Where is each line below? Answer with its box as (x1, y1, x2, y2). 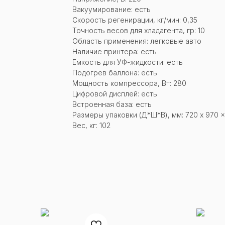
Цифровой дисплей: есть (72, 89, 157, 98)
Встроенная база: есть (72, 99, 152, 108)
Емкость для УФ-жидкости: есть (72, 57, 183, 66)
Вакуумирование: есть (72, 5, 151, 14)
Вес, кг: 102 (72, 121, 110, 130)
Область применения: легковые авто (72, 36, 201, 45)
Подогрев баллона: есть (72, 68, 157, 77)
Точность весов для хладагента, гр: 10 (72, 26, 205, 35)
